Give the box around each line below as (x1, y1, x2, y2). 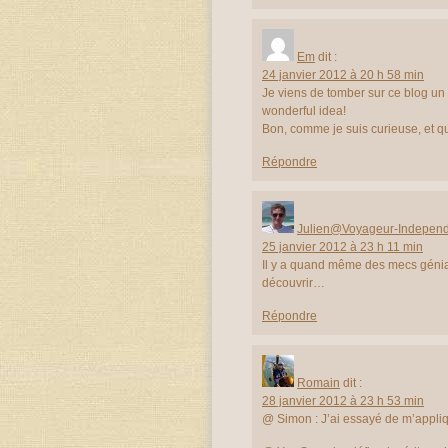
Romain (297, 375, 340, 390)
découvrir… (262, 275, 325, 290)
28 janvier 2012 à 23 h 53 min (262, 393, 424, 408)
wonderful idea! (262, 103, 346, 118)
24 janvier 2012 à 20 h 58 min (262, 67, 424, 82)
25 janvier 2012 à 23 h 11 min (262, 239, 423, 254)
